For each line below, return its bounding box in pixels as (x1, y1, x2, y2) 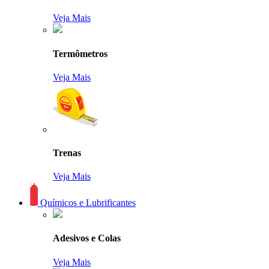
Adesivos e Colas (53, 233, 121, 244)
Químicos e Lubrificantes (40, 198, 136, 208)
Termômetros (53, 48, 107, 59)
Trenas (53, 148, 81, 159)
